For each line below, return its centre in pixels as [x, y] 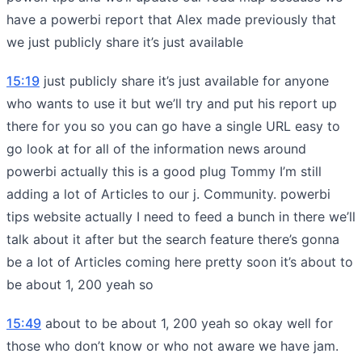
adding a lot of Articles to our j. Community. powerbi [168, 194]
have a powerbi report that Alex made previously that [171, 19]
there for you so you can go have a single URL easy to [173, 126]
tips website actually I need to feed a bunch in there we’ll [181, 216]
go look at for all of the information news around [156, 148]
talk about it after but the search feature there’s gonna [173, 239]
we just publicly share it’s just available [125, 42]
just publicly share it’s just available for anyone [184, 80]
